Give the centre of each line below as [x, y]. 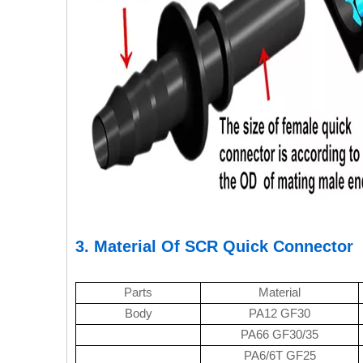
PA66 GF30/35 [280, 335]
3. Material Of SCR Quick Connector [214, 247]
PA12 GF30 [280, 314]
